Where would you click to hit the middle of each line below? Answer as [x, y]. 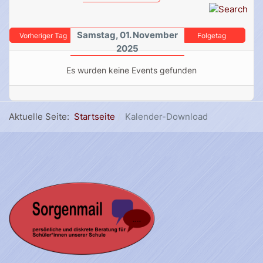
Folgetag [212, 36]
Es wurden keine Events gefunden [131, 70]
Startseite [95, 117]
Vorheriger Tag [43, 36]
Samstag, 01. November [127, 35]
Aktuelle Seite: [41, 117]
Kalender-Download [166, 117]
